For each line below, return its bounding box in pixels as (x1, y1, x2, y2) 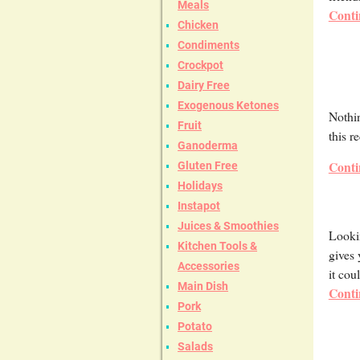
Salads (178, 340, 213, 354)
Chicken (178, 18, 219, 32)
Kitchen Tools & (178, 239, 257, 253)
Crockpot (178, 59, 223, 72)
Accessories (178, 260, 239, 273)
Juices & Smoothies (178, 219, 279, 233)
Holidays (178, 179, 223, 193)
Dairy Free (178, 79, 230, 92)
